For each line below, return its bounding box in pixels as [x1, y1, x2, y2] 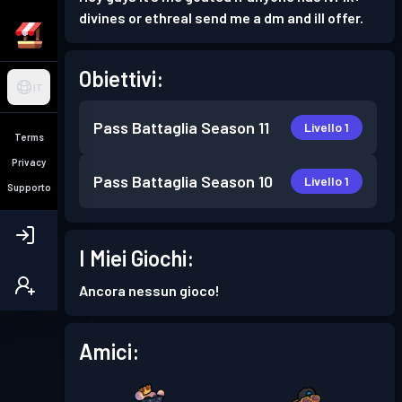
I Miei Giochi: [79, 245, 194, 271]
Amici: [79, 338, 139, 364]
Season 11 [201, 118, 269, 137]
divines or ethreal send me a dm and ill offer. [79, 9, 363, 26]
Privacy [12, 155, 46, 168]
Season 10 [201, 171, 273, 191]
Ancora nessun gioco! [79, 282, 220, 299]
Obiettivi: [79, 66, 163, 92]
